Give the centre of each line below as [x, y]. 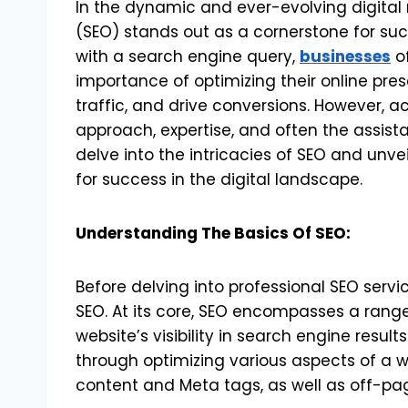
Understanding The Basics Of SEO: [213, 233]
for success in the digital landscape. [219, 179]
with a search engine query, [188, 56]
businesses [345, 56]
